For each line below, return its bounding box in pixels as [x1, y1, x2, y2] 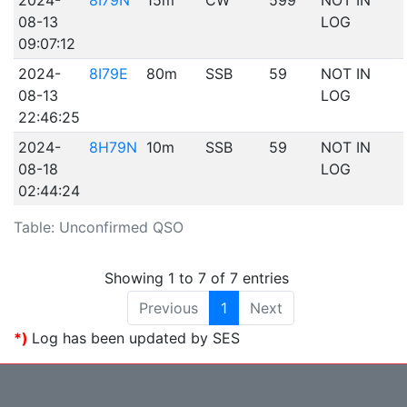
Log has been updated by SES [32, 328, 240, 347]
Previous [138, 298, 198, 317]
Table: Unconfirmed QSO [14, 218, 184, 237]
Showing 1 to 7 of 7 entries [104, 268, 289, 287]
